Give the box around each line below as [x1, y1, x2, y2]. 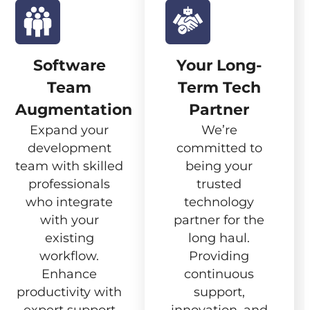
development [27, 140, 111, 156]
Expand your [30, 122, 109, 138]
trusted [197, 176, 242, 192]
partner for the [174, 212, 265, 228]
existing [44, 230, 94, 246]
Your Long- [176, 56, 262, 75]
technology [184, 194, 255, 210]
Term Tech [177, 78, 261, 97]
